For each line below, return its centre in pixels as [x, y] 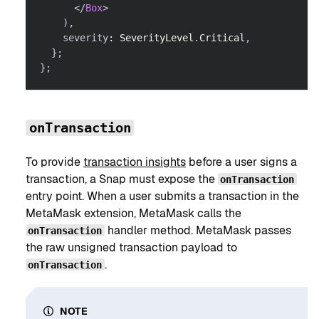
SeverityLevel [157, 38]
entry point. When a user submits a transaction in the [162, 196]
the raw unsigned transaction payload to [131, 247]
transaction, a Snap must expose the [122, 179]
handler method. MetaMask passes [198, 230]
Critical [222, 38]
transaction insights [135, 162]
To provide [54, 162]
